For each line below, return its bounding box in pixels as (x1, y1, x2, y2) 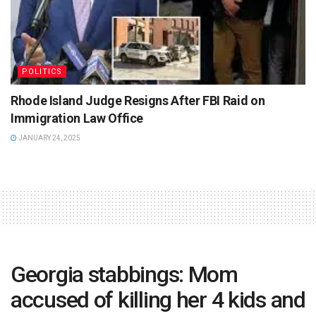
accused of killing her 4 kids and (11, 286, 305, 313)
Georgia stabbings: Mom (11, 260, 238, 288)
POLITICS (22, 66, 62, 76)
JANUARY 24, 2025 (17, 133, 80, 142)
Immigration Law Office (11, 110, 144, 126)
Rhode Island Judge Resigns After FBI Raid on (11, 92, 265, 108)
